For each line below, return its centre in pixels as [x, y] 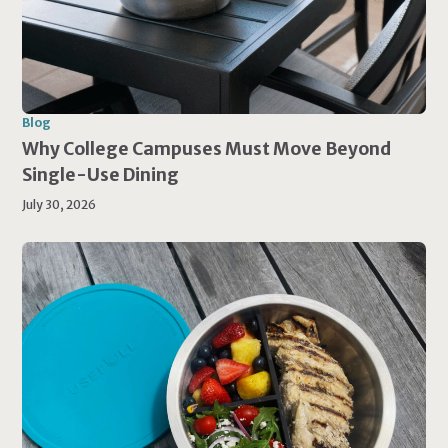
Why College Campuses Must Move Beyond [207, 149]
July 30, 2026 [59, 205]
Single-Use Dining [101, 175]
